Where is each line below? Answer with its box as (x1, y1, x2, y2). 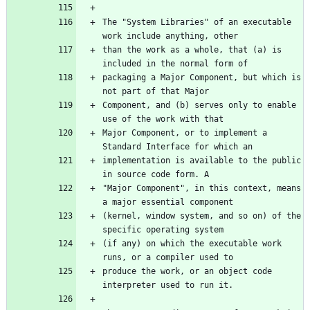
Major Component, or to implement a (102, 128, 267, 138)
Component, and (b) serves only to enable (102, 100, 296, 111)
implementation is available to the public (102, 156, 301, 166)
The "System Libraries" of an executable (102, 17, 291, 28)
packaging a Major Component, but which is (102, 73, 301, 83)
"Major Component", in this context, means (102, 183, 301, 194)
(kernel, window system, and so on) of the (102, 211, 301, 221)
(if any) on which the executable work (102, 239, 282, 249)
